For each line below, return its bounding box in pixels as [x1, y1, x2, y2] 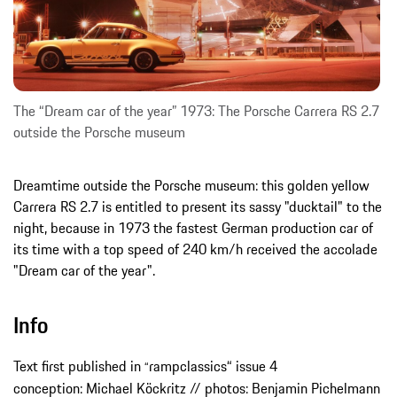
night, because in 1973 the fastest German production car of [13, 217, 373, 239]
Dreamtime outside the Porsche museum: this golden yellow [13, 175, 370, 197]
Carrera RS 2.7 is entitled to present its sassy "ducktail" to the [13, 196, 382, 218]
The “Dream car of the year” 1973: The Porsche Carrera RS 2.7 [13, 100, 379, 122]
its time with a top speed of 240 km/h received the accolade [13, 238, 378, 261]
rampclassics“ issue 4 [149, 355, 277, 378]
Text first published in [13, 355, 144, 378]
